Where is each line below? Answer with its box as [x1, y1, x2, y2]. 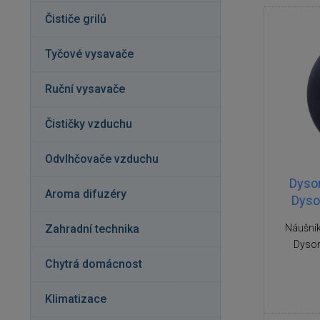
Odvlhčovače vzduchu [45, 152, 159, 166]
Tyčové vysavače [45, 47, 134, 61]
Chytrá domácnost [45, 257, 142, 271]
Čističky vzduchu [45, 117, 132, 131]
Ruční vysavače [45, 82, 125, 96]
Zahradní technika [45, 222, 139, 236]
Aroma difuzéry [45, 187, 126, 201]
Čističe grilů [45, 12, 106, 26]
